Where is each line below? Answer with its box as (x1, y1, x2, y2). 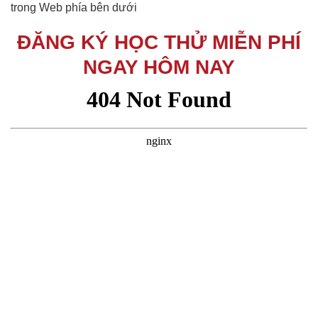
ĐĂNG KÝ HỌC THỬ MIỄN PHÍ (17, 31, 301, 54)
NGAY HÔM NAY (83, 56, 235, 79)
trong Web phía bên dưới (11, 1, 137, 14)
